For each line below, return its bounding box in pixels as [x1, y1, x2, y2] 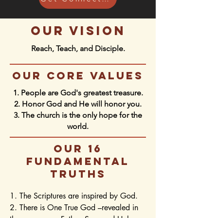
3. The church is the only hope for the [14, 110, 142, 120]
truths [50, 167, 106, 181]
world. [67, 122, 89, 131]
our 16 [54, 142, 102, 155]
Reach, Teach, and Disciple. [31, 44, 125, 53]
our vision [30, 23, 126, 38]
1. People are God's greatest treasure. [13, 88, 143, 97]
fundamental [26, 155, 129, 168]
